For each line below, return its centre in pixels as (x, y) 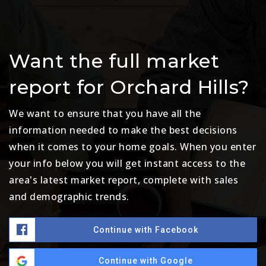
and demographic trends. (69, 197)
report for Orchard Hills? (129, 87)
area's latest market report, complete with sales (123, 180)
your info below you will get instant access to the (127, 163)
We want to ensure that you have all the (105, 113)
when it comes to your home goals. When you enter (132, 147)
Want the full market (114, 61)
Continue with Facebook (146, 230)
